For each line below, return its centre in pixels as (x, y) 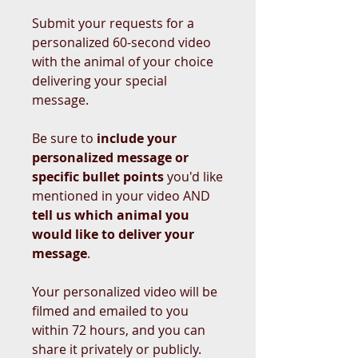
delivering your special (99, 80)
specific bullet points (98, 176)
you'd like (193, 176)
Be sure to (64, 138)
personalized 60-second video (121, 42)
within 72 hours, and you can (119, 330)
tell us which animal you (111, 215)
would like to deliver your (113, 234)
